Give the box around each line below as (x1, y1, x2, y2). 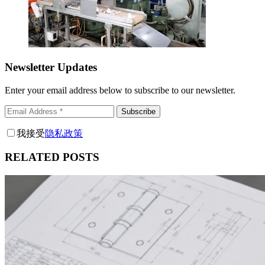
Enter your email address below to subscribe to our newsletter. (5, 85, 235, 95)
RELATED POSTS (5, 151, 99, 164)
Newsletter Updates (5, 60, 97, 73)
